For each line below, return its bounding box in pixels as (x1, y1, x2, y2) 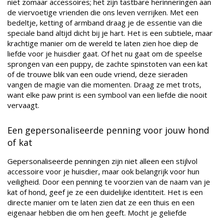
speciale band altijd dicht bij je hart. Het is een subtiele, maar (7, 28, 213, 38)
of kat (7, 137, 32, 149)
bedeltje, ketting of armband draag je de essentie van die (7, 18, 202, 28)
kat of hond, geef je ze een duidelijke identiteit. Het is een (7, 187, 203, 197)
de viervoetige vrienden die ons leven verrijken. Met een (7, 7, 198, 18)
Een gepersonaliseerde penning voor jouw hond (7, 124, 209, 137)
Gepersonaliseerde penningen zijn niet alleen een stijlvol (7, 156, 197, 166)
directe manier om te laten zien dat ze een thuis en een (7, 197, 194, 208)
